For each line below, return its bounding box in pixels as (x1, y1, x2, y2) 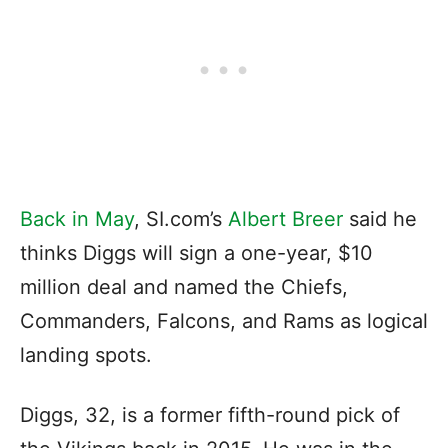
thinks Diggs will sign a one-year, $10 (20, 240, 373, 265)
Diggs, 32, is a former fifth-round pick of (20, 402, 400, 427)
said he (343, 206, 417, 231)
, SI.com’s (134, 206, 228, 231)
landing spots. (20, 342, 152, 367)
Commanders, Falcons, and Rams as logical (20, 308, 428, 333)
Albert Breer (228, 206, 343, 231)
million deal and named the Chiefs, (20, 274, 348, 299)
